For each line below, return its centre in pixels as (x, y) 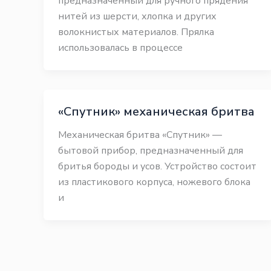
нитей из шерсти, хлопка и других (137, 16)
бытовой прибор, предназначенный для (151, 151)
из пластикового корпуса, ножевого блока (154, 182)
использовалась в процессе (120, 48)
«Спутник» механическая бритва (156, 112)
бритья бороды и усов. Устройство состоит (157, 166)
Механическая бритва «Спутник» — (140, 135)
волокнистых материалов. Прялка (136, 32)
